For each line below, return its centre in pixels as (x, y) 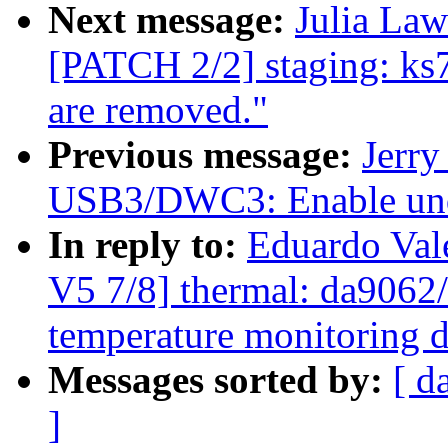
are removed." (158, 110)
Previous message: (205, 155)
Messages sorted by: (220, 380)
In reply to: (147, 245)
